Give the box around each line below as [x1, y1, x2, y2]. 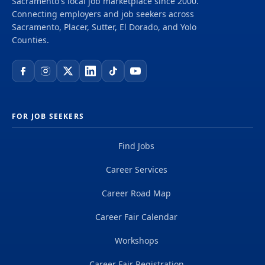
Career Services [105, 164, 167, 175]
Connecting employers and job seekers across [12, 8, 194, 20]
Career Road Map [102, 188, 171, 199]
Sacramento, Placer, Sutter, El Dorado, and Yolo [12, 21, 196, 33]
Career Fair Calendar [95, 211, 177, 222]
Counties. [12, 34, 49, 46]
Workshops [114, 235, 159, 246]
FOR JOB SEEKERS [12, 111, 84, 121]
